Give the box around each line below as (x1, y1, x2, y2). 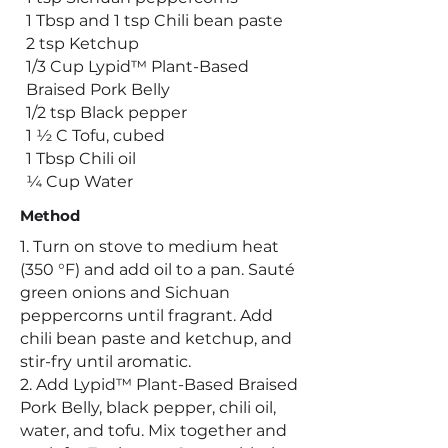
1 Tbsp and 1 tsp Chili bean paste (26, 11, 283, 30)
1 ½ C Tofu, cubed (26, 126, 165, 145)
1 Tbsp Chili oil (26, 149, 136, 168)
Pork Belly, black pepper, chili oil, (20, 398, 276, 417)
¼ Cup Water (26, 172, 133, 191)
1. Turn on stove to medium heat (20, 237, 279, 256)
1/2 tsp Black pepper (26, 103, 187, 122)
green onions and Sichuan (20, 283, 230, 302)
